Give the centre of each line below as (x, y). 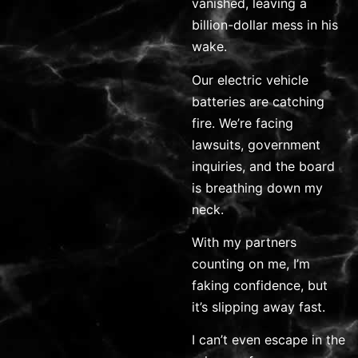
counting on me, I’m (251, 263)
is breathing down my (257, 187)
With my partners (244, 242)
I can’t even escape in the (268, 340)
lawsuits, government (256, 144)
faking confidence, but (260, 285)
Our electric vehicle (250, 80)
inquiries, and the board (263, 166)
